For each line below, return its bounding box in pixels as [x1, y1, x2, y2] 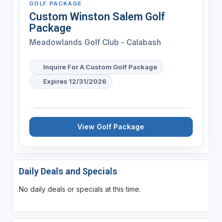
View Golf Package [77, 122, 145, 131]
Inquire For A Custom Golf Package [43, 62, 157, 71]
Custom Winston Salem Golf [29, 10, 165, 23]
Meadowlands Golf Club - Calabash [29, 37, 161, 47]
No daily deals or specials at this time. [18, 184, 141, 193]
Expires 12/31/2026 [43, 77, 107, 85]
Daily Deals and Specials [18, 166, 117, 176]
